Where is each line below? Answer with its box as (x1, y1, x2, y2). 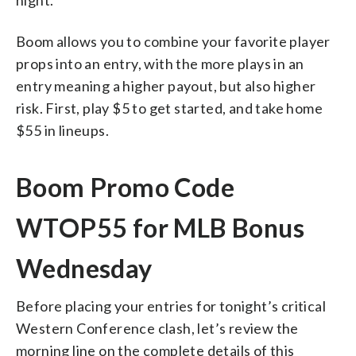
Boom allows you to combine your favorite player (16, 32, 331, 50)
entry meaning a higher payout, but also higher (16, 76, 316, 95)
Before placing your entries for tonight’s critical (16, 296, 326, 315)
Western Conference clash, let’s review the (16, 319, 299, 337)
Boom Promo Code (16, 171, 234, 203)
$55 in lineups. (16, 121, 110, 139)
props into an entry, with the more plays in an (16, 54, 304, 72)
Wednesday (16, 252, 153, 284)
